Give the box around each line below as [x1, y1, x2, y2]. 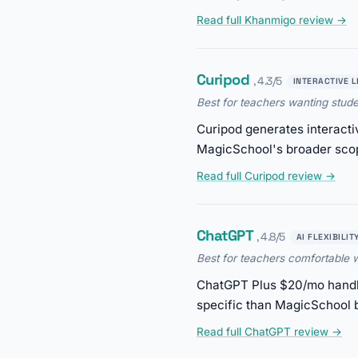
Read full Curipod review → [197, 169, 336, 183]
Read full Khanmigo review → [197, 14, 347, 27]
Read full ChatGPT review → [197, 325, 342, 339]
